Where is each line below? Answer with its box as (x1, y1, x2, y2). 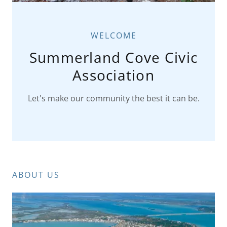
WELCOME (90, 29, 137, 41)
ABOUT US (12, 169, 60, 180)
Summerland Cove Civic (29, 47, 198, 67)
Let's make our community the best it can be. (27, 92, 200, 104)
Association (72, 65, 155, 85)
